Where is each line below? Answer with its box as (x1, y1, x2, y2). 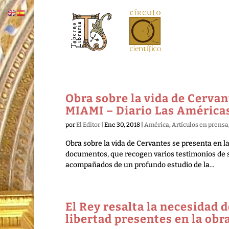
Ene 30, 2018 (104, 121, 140, 128)
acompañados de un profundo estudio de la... (65, 161, 214, 169)
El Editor (76, 121, 100, 128)
